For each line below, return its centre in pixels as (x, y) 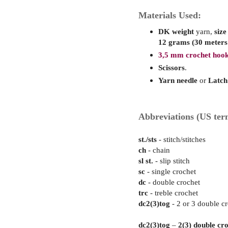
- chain (158, 150)
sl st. (146, 161)
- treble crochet (173, 193)
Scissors (171, 67)
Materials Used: (170, 16)
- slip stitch (172, 161)
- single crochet (170, 172)
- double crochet (173, 182)
